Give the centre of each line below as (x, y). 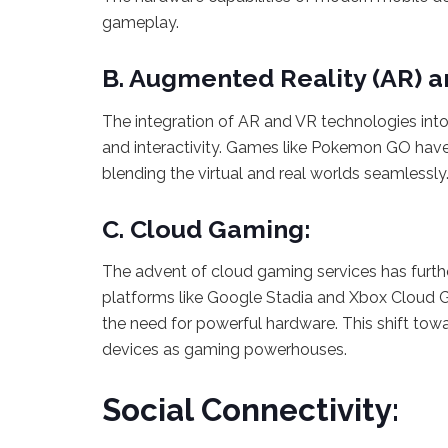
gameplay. (140, 23)
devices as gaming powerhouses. (224, 350)
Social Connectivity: (250, 410)
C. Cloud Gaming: (206, 228)
